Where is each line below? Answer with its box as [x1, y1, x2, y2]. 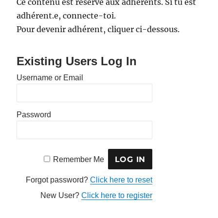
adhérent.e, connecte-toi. [17, 11, 116, 21]
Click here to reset [90, 176, 153, 184]
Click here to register [81, 191, 153, 200]
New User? [40, 191, 82, 200]
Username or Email [17, 73, 84, 82]
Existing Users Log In [17, 54, 137, 68]
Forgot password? [26, 176, 91, 184]
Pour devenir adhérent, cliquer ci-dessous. [17, 24, 180, 35]
